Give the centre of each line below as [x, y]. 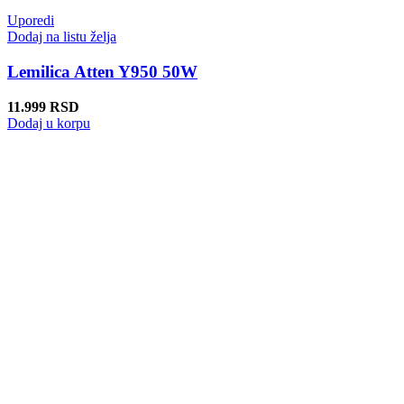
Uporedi [31, 21]
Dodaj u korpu [49, 123]
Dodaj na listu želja [62, 37]
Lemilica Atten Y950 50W [102, 71]
